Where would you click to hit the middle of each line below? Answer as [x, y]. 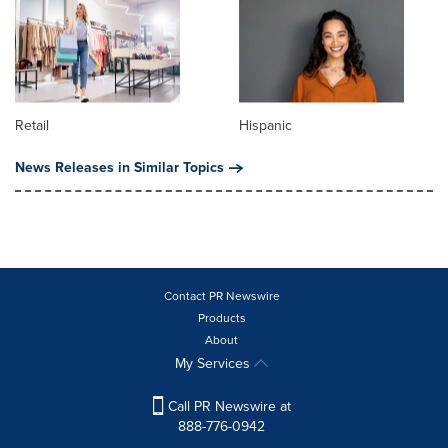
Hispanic [265, 126]
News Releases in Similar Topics [119, 168]
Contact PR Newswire [221, 296]
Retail [32, 126]
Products [221, 318]
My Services [214, 364]
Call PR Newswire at [227, 407]
